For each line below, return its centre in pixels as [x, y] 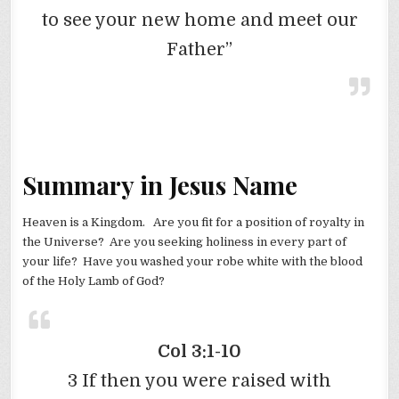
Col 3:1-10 [199, 351]
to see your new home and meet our [199, 20]
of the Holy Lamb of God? [94, 281]
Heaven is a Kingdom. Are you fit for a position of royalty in [194, 222]
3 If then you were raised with [199, 380]
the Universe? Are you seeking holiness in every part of [185, 241]
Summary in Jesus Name [160, 184]
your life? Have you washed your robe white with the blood [193, 261]
